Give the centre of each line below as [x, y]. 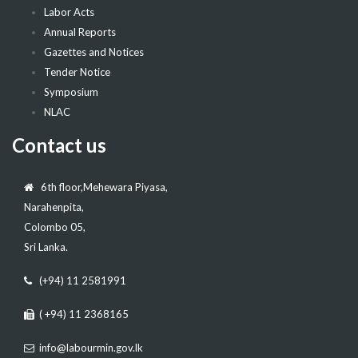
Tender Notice [77, 72]
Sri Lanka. [46, 247]
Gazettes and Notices [94, 52]
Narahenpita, [54, 207]
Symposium [71, 91]
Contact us [59, 145]
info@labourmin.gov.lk [89, 347]
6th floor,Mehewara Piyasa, [101, 187]
